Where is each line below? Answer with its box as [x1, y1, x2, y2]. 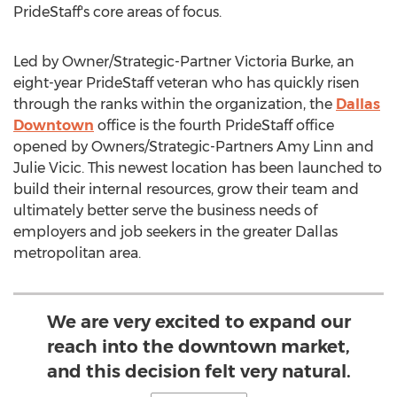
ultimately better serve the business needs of [13, 202, 317, 219]
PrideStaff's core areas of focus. [13, 4, 222, 20]
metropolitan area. [13, 245, 141, 261]
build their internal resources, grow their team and [13, 181, 359, 198]
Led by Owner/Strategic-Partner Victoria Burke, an [13, 53, 354, 70]
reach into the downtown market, [47, 336, 350, 357]
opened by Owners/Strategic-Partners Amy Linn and [13, 138, 374, 155]
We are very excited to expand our [46, 311, 351, 332]
